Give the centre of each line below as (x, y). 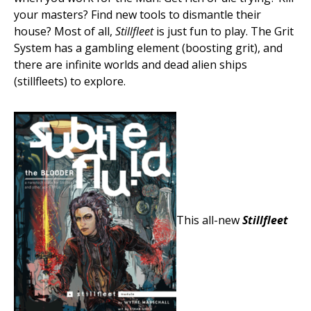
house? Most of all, (65, 31)
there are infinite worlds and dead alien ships (131, 65)
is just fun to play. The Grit (224, 31)
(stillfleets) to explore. (70, 81)
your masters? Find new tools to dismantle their (137, 15)
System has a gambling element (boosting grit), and (148, 48)
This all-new (209, 220)
